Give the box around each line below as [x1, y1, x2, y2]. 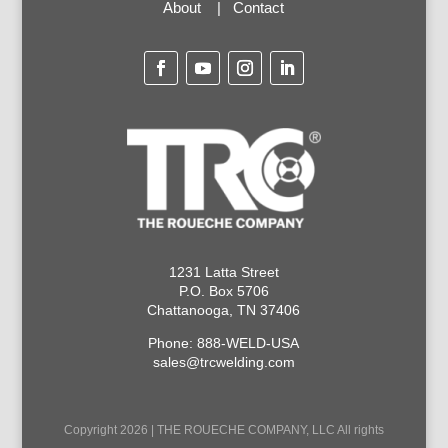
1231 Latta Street [168, 263, 279, 280]
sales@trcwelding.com [152, 353, 295, 370]
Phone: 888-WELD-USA [148, 334, 300, 351]
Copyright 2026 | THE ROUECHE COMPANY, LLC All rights [63, 422, 384, 437]
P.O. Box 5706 [178, 282, 269, 299]
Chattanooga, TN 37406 [147, 301, 301, 318]
